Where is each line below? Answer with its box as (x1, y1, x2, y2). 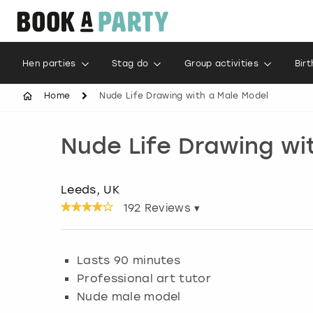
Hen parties (22, 59, 76, 68)
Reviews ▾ (140, 201, 201, 214)
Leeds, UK (61, 182, 119, 196)
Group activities (184, 59, 259, 68)
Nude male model (77, 289, 181, 303)
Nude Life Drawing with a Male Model (99, 91, 269, 101)
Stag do (112, 59, 149, 68)
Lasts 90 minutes (77, 252, 181, 267)
